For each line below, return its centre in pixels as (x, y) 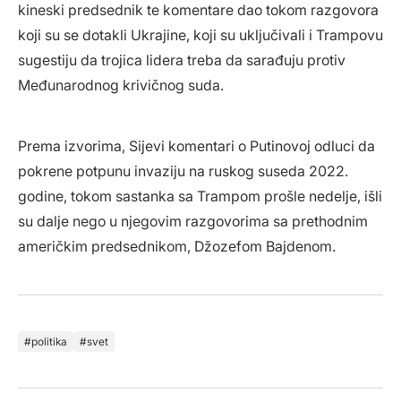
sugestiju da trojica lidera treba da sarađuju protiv (182, 60)
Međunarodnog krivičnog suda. (121, 85)
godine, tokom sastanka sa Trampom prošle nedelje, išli (200, 196)
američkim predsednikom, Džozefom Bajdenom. (177, 247)
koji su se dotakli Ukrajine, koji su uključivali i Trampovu (200, 35)
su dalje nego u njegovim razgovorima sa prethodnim (193, 222)
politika (49, 342)
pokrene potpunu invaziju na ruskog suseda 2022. (183, 171)
